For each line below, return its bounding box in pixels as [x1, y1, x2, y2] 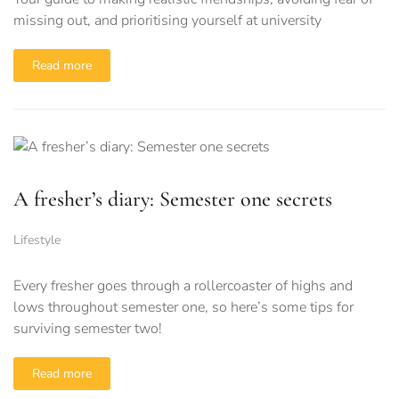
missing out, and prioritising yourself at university [13, 10, 322, 30]
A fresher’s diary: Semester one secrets [13, 185, 332, 212]
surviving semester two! [13, 318, 162, 338]
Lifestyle [13, 231, 61, 248]
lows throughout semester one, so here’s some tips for [13, 297, 354, 317]
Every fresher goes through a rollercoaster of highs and [13, 275, 353, 296]
